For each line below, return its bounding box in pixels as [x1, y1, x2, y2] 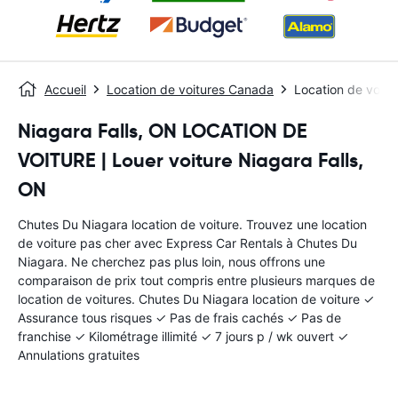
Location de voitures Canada [107, 82, 274, 97]
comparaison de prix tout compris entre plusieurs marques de [18, 273, 375, 288]
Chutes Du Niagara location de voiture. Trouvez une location [18, 217, 367, 232]
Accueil [44, 82, 86, 97]
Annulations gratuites [18, 347, 139, 362]
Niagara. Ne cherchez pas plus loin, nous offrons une [18, 254, 325, 269]
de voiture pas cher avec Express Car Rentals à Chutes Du [18, 235, 357, 251]
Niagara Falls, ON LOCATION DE [18, 119, 307, 143]
